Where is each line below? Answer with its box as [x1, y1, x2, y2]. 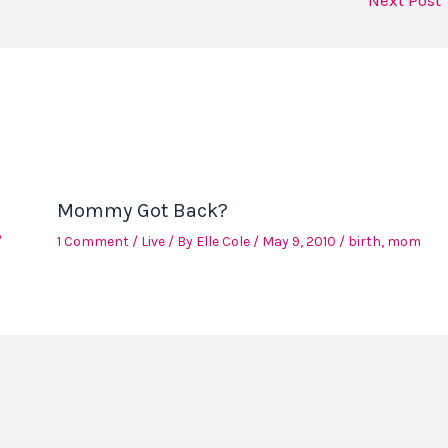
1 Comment [56, 233, 129, 251]
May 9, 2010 [261, 233, 339, 251]
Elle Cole [195, 233, 253, 251]
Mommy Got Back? [56, 199, 228, 223]
